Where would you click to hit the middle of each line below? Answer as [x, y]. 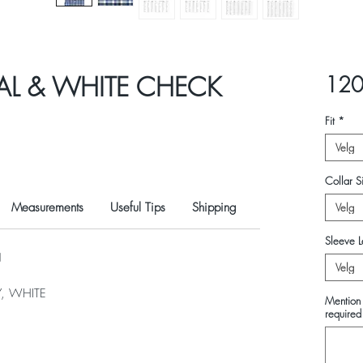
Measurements [47, 208]
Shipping [214, 208]
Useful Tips [137, 208]
